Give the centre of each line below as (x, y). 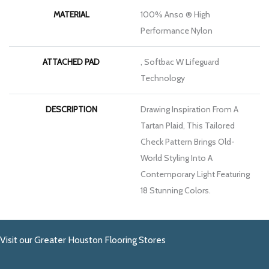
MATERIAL (71, 15)
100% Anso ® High (175, 15)
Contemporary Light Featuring (195, 174)
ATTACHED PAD (71, 62)
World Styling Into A (177, 158)
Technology (163, 78)
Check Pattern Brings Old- (188, 142)
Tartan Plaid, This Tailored (188, 126)
